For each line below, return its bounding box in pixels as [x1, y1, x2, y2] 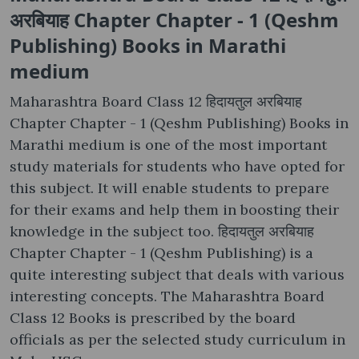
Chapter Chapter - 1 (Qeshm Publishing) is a [10, 243, 313, 262]
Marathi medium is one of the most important [10, 135, 327, 154]
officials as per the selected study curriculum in [10, 329, 345, 349]
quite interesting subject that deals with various [10, 264, 345, 284]
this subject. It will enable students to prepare [10, 178, 329, 197]
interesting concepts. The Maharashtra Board [10, 286, 325, 305]
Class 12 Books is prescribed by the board [10, 308, 296, 327]
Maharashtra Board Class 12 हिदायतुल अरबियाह [10, 91, 302, 111]
